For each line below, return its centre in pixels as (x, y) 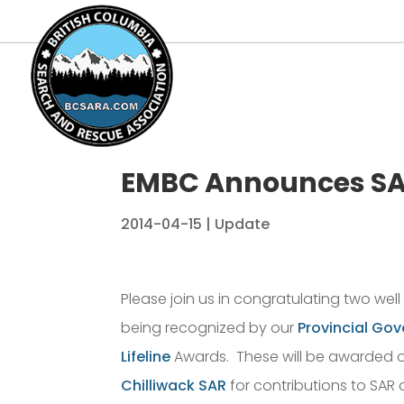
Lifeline (146, 357)
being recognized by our (210, 328)
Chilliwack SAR (174, 386)
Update (243, 224)
